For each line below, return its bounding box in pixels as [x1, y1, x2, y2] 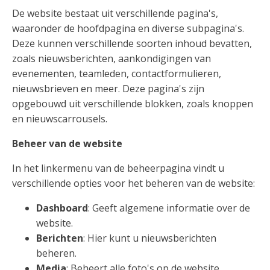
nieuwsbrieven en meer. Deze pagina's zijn [12, 82, 204, 96]
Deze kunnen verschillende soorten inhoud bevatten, [12, 37, 252, 51]
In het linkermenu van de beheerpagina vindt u [12, 162, 224, 175]
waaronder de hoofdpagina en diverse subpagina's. [12, 22, 244, 36]
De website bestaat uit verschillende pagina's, [12, 7, 218, 20]
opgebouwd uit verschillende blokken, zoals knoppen [12, 97, 253, 111]
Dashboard [36, 201, 88, 215]
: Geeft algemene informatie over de [88, 201, 250, 215]
